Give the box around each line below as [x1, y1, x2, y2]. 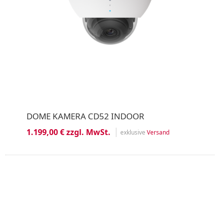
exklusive [120, 128, 147, 137]
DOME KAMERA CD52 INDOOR [26, 110, 144, 122]
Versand [146, 128, 169, 137]
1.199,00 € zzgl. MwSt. [26, 127, 110, 137]
